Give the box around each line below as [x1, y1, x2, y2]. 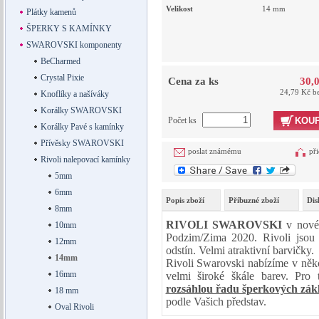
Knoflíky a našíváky [40, 89, 109, 99]
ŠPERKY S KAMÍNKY [26, 23, 112, 33]
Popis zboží [165, 196, 204, 205]
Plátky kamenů [26, 7, 76, 17]
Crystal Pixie [40, 73, 84, 83]
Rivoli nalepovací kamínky [40, 155, 130, 164]
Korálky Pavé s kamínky [40, 122, 124, 132]
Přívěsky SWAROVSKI [40, 138, 124, 148]
